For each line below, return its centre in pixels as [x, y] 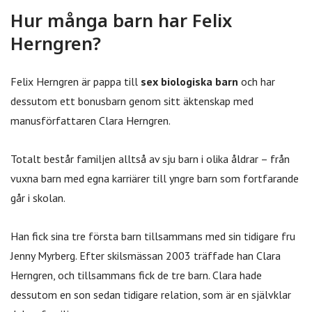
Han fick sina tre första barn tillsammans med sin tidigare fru [153, 236]
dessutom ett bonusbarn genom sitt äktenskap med [132, 101]
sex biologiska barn [189, 81]
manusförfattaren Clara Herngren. [91, 120]
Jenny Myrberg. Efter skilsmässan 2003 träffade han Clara [146, 255]
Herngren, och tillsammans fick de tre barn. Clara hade [136, 275]
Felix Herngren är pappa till [76, 81]
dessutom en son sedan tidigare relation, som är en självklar [151, 294]
